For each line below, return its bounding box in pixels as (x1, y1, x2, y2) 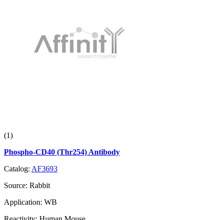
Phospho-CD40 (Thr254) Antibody (4, 148, 120, 157)
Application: (4, 198, 44, 207)
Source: (4, 181, 29, 190)
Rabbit (29, 181, 50, 190)
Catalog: (4, 165, 31, 173)
